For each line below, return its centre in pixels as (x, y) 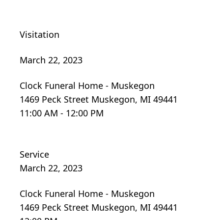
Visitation (40, 35)
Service (34, 154)
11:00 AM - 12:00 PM (62, 113)
